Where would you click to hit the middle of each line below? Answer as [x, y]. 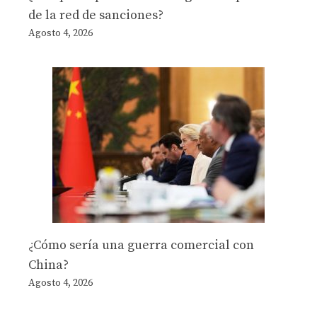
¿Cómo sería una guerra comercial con [141, 246]
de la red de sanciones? [96, 16]
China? [48, 265]
